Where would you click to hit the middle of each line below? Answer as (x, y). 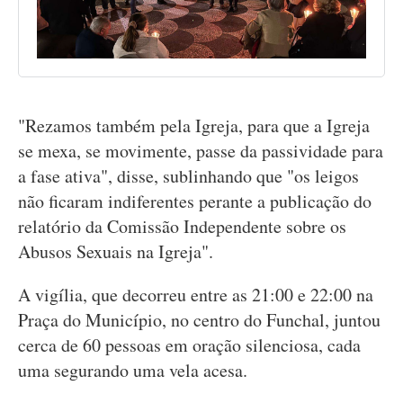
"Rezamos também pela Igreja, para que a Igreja (194, 125)
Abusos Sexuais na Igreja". (116, 251)
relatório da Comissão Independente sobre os (182, 226)
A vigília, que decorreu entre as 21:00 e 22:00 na (196, 295)
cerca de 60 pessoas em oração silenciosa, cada (189, 345)
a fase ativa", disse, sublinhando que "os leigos (188, 176)
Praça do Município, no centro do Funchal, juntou (199, 320)
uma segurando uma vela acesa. (133, 370)
